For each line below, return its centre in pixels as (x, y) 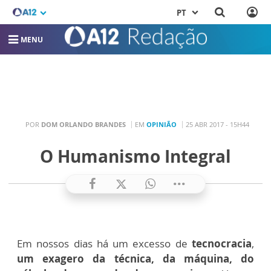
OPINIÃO (161, 125)
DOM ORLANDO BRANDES (83, 125)
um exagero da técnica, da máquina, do (135, 258)
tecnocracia (222, 243)
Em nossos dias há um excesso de (104, 243)
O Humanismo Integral (135, 156)
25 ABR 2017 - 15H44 (217, 125)
